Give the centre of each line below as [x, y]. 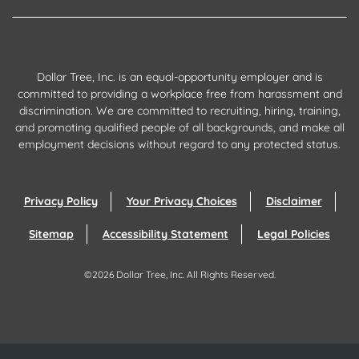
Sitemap [51, 234]
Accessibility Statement [165, 234]
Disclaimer [294, 201]
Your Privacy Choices [182, 201]
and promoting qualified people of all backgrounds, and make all [179, 127]
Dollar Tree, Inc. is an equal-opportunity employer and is [179, 77]
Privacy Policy [61, 201]
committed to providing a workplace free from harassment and [179, 94]
